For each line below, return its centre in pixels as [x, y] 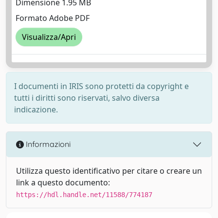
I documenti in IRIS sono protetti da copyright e [101, 86]
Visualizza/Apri [49, 37]
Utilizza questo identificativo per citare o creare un [109, 171]
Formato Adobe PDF [53, 18]
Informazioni [47, 144]
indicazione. [36, 109]
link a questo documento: [63, 182]
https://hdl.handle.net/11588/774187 [84, 194]
